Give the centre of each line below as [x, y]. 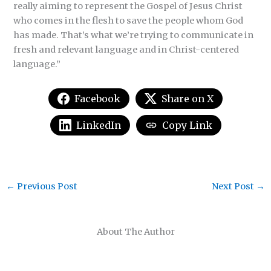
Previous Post [46, 187]
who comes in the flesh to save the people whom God [129, 20]
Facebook [97, 98]
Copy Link [187, 125]
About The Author [135, 232]
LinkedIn [98, 125]
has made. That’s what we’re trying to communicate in [134, 35]
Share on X [188, 98]
